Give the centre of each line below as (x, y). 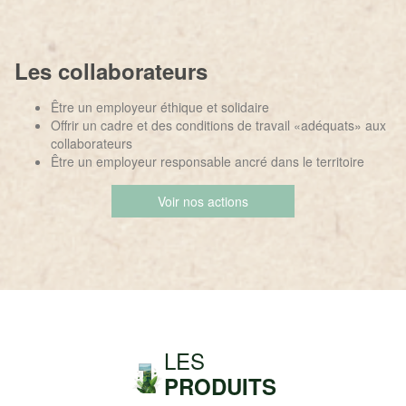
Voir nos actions (203, 201)
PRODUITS (220, 386)
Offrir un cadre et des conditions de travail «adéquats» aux (218, 125)
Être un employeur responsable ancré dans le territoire (208, 161)
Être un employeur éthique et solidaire (160, 107)
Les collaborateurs (111, 71)
